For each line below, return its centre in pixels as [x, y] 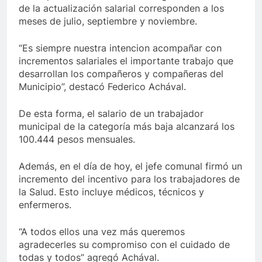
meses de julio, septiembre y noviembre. [108, 21]
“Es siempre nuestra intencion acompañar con [120, 48]
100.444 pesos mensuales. [77, 139]
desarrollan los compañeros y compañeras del [121, 74]
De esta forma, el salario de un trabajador [111, 114]
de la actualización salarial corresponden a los [121, 8]
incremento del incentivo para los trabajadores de [129, 179]
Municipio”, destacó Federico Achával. [102, 87]
